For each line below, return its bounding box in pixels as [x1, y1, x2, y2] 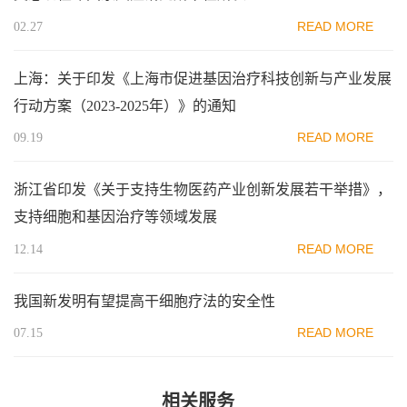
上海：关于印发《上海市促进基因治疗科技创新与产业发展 [14, 70, 392, 86]
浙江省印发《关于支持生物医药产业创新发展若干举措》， [14, 182, 392, 198]
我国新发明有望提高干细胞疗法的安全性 [14, 293, 275, 309]
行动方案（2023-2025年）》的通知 [14, 97, 236, 114]
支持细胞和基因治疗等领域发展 [14, 209, 217, 225]
